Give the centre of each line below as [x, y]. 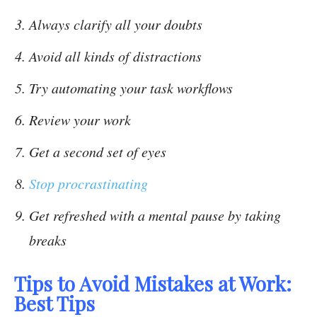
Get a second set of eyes [98, 152]
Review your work [80, 120]
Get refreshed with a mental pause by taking [155, 215]
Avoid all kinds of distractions [115, 56]
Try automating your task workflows [131, 88]
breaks [48, 240]
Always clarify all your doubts [116, 24]
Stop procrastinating [88, 184]
